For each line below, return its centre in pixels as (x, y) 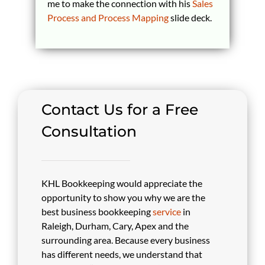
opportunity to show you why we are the (124, 197)
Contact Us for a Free (120, 109)
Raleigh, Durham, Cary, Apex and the (115, 226)
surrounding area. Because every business (126, 240)
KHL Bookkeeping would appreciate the (122, 183)
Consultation (89, 131)
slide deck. (190, 17)
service (167, 211)
